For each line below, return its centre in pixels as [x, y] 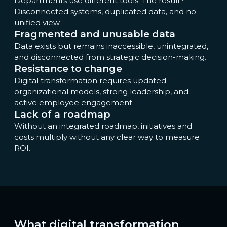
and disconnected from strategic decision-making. [111, 57]
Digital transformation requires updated [90, 80]
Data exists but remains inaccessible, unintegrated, [111, 46]
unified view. [39, 23]
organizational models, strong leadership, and [101, 91]
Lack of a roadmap [62, 114]
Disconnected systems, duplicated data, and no [105, 11]
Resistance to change [68, 69]
